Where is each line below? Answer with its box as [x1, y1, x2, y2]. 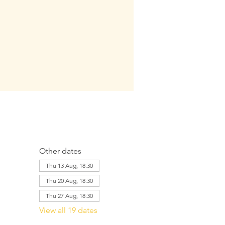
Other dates [39, 146, 81, 156]
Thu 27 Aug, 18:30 [45, 191, 93, 199]
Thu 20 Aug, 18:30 [45, 176, 93, 184]
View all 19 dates [39, 205, 97, 215]
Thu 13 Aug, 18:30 [45, 161, 93, 169]
